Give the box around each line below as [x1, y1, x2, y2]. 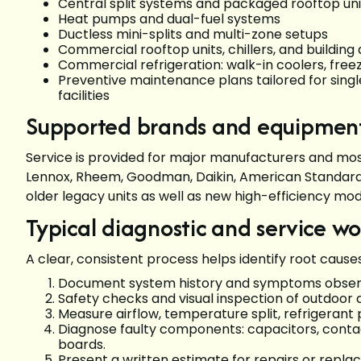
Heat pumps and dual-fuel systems [58, 9, 287, 28]
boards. [58, 334, 112, 354]
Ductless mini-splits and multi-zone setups [58, 24, 334, 44]
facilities [58, 85, 110, 105]
